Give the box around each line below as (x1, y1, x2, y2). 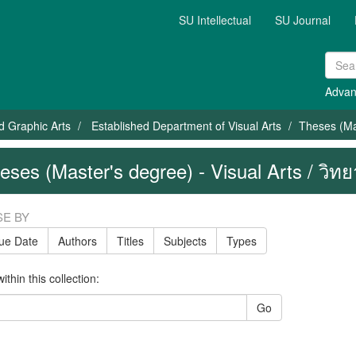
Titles (116, 233, 144, 249)
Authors (57, 233, 97, 249)
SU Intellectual (179, 12, 251, 28)
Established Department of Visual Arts (91, 118, 281, 133)
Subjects (163, 233, 207, 249)
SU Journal (275, 12, 331, 28)
